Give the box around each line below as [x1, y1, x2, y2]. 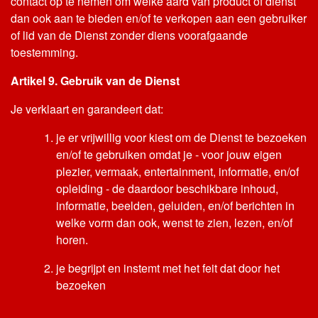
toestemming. [11, 44, 78, 60]
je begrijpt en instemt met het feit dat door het [56, 260, 280, 276]
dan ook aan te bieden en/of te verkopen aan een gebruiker [11, 10, 307, 26]
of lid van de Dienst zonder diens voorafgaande [11, 27, 248, 43]
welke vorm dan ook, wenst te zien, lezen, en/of [56, 214, 292, 231]
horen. [56, 231, 88, 248]
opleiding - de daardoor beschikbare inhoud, [56, 180, 278, 197]
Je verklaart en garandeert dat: [11, 101, 163, 117]
